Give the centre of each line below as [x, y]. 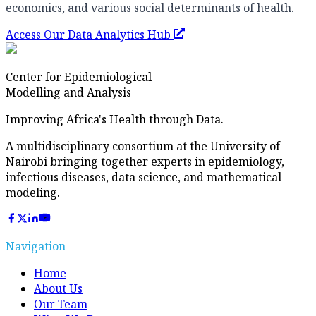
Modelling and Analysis [68, 92]
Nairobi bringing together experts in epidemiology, [145, 161]
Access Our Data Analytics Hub [90, 34]
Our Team [61, 304]
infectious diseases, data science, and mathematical [144, 177]
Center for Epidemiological [79, 77]
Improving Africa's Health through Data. [115, 119]
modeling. [33, 192]
